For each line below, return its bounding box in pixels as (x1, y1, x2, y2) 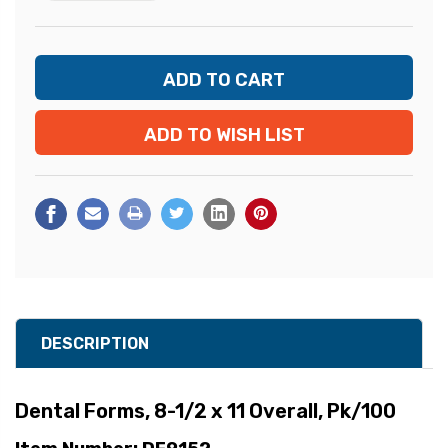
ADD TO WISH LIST (143, 124, 305, 147)
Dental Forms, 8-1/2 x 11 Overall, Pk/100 (15, 399, 396, 424)
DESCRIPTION (41, 334, 149, 354)
